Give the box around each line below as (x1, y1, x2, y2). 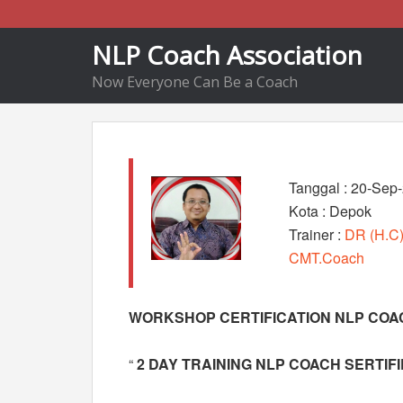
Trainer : (289, 224, 345, 245)
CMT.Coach (289, 247, 365, 268)
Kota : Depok (289, 201, 372, 221)
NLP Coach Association (92, 38, 363, 72)
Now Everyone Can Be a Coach (92, 72, 298, 92)
